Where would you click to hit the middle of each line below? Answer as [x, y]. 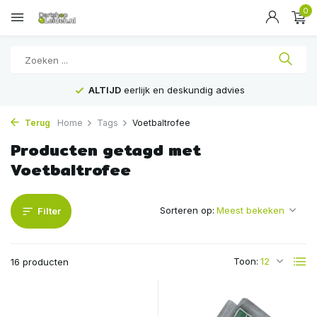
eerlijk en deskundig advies [183, 90]
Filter [49, 211]
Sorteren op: [187, 210]
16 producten [40, 262]
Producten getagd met [106, 150]
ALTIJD [105, 90]
